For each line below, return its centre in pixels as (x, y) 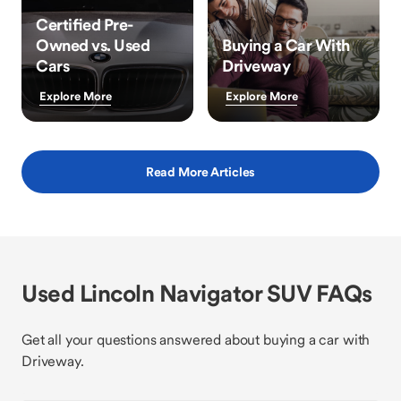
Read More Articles (200, 172)
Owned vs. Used (93, 45)
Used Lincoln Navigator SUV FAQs (197, 293)
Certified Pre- (85, 25)
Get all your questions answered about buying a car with (196, 339)
